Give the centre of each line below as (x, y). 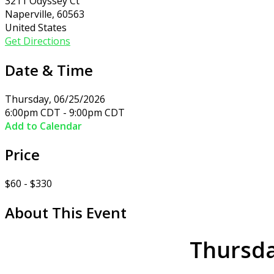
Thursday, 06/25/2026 (55, 99)
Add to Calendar (43, 126)
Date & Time (49, 70)
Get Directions (38, 41)
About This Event (66, 213)
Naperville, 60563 (45, 14)
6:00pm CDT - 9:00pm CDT (65, 112)
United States (36, 27)
